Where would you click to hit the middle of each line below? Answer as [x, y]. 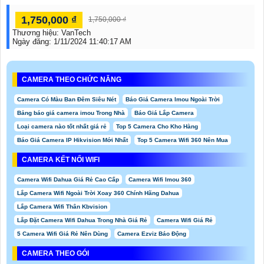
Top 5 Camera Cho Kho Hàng [157, 127]
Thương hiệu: [37, 33]
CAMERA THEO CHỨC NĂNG [72, 80]
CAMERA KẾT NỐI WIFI [61, 160]
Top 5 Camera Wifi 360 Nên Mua [183, 140]
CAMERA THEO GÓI [55, 254]
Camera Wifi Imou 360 [160, 180]
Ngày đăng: [33, 42]
